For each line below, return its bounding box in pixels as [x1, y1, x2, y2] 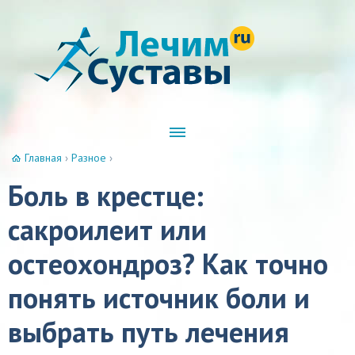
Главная [25, 151, 62, 165]
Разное [71, 151, 106, 165]
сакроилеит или [8, 211, 207, 248]
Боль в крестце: [8, 177, 204, 214]
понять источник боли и [8, 279, 310, 316]
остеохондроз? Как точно [8, 245, 328, 282]
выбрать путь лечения [8, 313, 289, 350]
